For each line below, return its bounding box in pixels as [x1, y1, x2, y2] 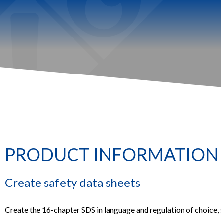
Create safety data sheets [5, 175, 140, 190]
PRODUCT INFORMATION [5, 144, 219, 166]
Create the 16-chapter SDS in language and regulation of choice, [5, 205, 220, 215]
